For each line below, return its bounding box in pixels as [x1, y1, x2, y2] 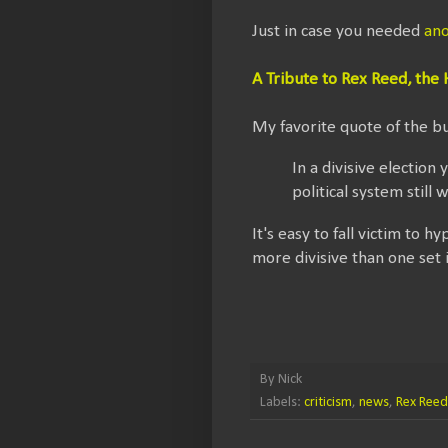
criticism [304, 394, 352, 410]
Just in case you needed [252, 22, 424, 40]
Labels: [260, 394, 304, 410]
